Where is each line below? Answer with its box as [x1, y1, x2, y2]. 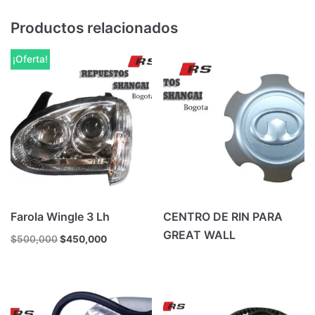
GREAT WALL [163, 227, 236, 242]
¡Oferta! [12, 53, 48, 65]
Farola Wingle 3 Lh [11, 209, 110, 224]
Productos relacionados [11, 19, 178, 37]
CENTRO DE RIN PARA [163, 209, 283, 224]
